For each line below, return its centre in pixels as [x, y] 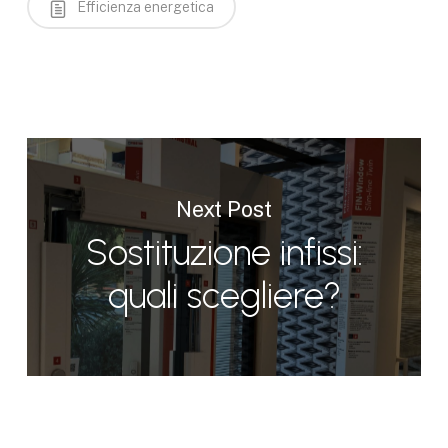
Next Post [224, 208]
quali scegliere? [224, 295]
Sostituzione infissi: [224, 252]
